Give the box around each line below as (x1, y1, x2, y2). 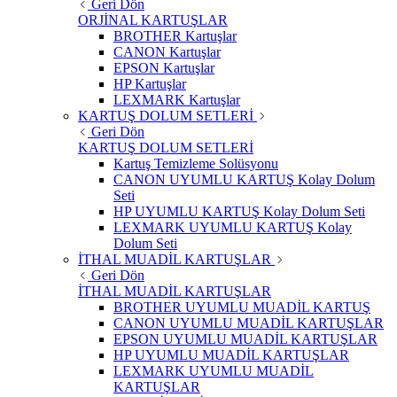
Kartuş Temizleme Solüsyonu (113, 156, 278, 172)
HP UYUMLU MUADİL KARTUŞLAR (113, 347, 349, 363)
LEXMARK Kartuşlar (113, 92, 240, 108)
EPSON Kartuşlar (113, 60, 214, 76)
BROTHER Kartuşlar (113, 28, 237, 44)
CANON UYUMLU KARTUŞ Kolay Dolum (113, 172, 375, 188)
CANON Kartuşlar (113, 44, 221, 60)
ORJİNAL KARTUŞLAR (78, 12, 228, 28)
